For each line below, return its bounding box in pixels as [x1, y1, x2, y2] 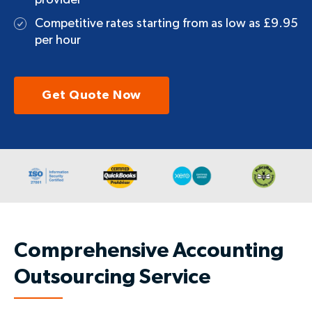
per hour [35, 34, 81, 47]
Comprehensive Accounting [14, 240, 283, 261]
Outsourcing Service [14, 266, 210, 288]
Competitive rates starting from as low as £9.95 [35, 17, 298, 31]
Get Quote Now [42, 89, 141, 102]
